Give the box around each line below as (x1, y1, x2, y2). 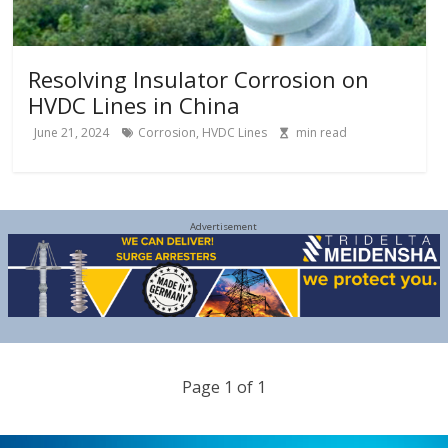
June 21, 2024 (34, 123, 110, 141)
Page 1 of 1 (181, 376, 266, 399)
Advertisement (190, 219, 258, 233)
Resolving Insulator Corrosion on (28, 63, 370, 94)
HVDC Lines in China (28, 89, 241, 120)
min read (296, 123, 348, 141)
